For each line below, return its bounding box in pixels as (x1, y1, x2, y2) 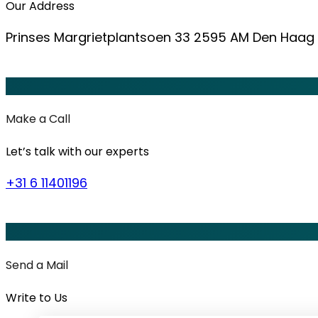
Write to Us (6, 290, 67, 306)
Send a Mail (6, 256, 68, 273)
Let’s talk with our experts (6, 143, 149, 160)
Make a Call (6, 111, 70, 128)
